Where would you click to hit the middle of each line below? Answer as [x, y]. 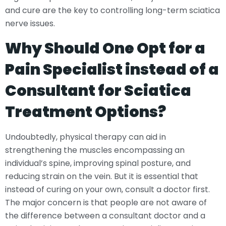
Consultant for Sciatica [98, 91]
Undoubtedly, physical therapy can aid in [86, 137]
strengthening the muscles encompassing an [95, 150]
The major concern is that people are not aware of [106, 202]
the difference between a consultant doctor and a [105, 215]
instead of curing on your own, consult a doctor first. [107, 189]
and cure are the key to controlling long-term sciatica [112, 11]
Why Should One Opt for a [105, 48]
